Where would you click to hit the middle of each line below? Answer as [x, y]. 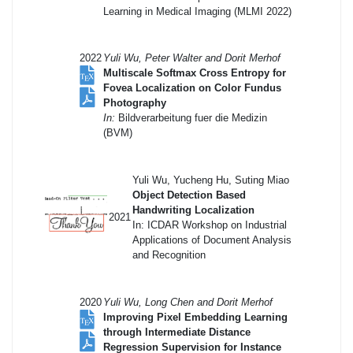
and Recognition [169, 255]
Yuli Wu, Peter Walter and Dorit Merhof [192, 58]
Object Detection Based [189, 195]
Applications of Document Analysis [212, 240]
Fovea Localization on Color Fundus [192, 87]
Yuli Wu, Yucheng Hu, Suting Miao [211, 180]
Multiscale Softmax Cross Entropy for [195, 72]
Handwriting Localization [193, 210]
